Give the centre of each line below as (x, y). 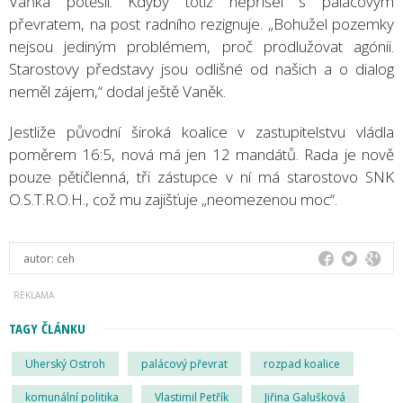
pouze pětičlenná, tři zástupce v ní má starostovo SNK (201, 176)
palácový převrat (184, 363)
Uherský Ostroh (65, 363)
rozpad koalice (302, 363)
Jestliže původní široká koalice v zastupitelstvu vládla (201, 131)
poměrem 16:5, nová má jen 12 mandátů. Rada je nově (201, 154)
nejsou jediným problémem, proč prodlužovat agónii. (201, 46)
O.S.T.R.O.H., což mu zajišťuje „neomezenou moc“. (173, 199)
